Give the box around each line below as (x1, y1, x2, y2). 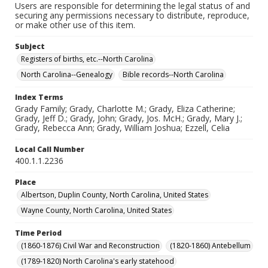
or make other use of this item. (15, 19, 135, 31)
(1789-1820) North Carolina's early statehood (21, 256, 174, 266)
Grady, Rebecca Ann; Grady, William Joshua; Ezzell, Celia (15, 122, 230, 133)
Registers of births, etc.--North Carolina (21, 54, 153, 64)
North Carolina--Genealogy (21, 69, 112, 80)
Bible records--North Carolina (123, 69, 224, 80)
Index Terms (15, 92, 63, 102)
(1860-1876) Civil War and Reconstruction (21, 240, 160, 251)
